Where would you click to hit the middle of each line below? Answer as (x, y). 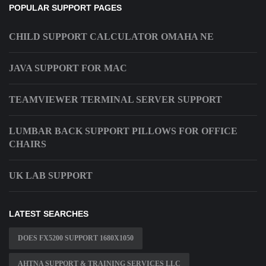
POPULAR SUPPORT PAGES (65, 8)
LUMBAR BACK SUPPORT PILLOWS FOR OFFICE (123, 131)
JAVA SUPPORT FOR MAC (68, 68)
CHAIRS (28, 144)
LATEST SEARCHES (49, 214)
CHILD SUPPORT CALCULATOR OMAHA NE (111, 37)
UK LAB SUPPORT (51, 176)
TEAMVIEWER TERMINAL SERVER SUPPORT (115, 100)
